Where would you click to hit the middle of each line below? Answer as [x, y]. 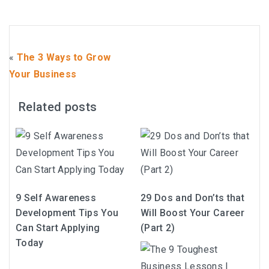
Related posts [58, 107]
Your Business [43, 74]
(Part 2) [158, 228]
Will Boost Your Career [193, 213]
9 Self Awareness [56, 198]
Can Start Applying [58, 228]
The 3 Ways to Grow [64, 57]
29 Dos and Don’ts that [193, 198]
